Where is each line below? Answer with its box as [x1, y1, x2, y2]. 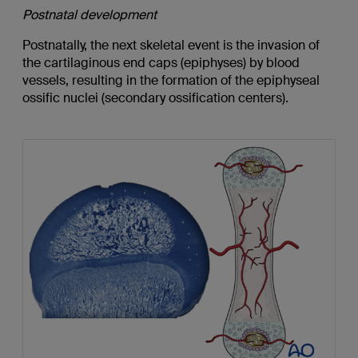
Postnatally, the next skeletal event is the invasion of [22, 37, 320, 54]
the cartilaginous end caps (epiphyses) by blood [22, 54, 300, 72]
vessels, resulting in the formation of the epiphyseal [22, 72, 320, 89]
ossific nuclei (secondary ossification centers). [22, 89, 288, 107]
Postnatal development [22, 6, 157, 24]
